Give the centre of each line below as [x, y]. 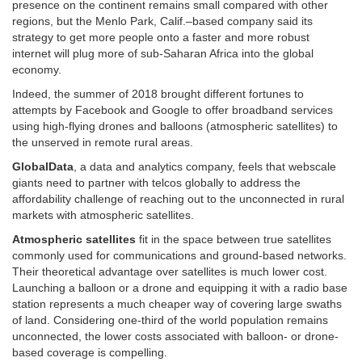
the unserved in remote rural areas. [103, 142]
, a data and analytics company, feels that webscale [205, 166]
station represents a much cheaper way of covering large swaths [177, 303]
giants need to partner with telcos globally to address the [156, 182]
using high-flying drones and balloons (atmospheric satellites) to [175, 126]
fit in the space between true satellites [234, 239]
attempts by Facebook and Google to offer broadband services [173, 109]
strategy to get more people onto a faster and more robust [161, 37]
